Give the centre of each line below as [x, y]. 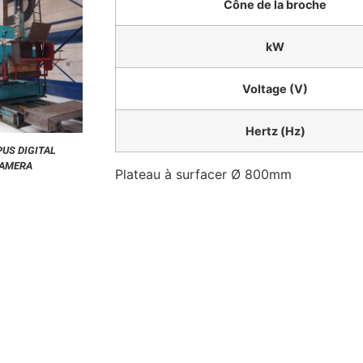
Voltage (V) [275, 89]
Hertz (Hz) [275, 131]
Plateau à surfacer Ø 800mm [203, 175]
